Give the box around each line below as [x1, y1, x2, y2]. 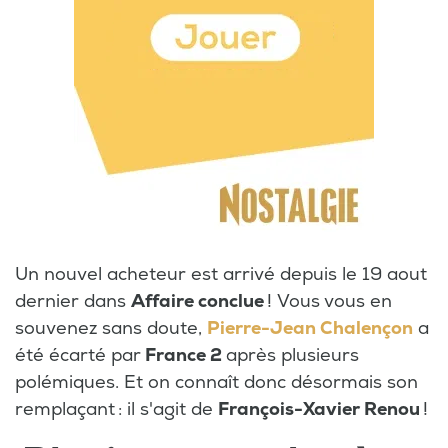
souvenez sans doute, [15, 316, 207, 340]
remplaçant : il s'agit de [15, 397, 218, 421]
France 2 [141, 343, 226, 367]
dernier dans [15, 289, 131, 313]
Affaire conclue [131, 289, 264, 313]
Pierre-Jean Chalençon [207, 316, 413, 340]
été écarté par [15, 343, 141, 367]
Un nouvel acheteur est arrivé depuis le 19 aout [15, 262, 427, 286]
